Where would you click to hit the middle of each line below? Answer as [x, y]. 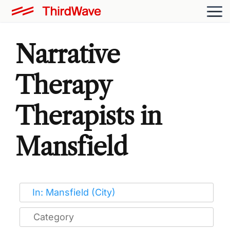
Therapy [63, 85]
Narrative [68, 54]
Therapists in [89, 116]
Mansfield [72, 146]
